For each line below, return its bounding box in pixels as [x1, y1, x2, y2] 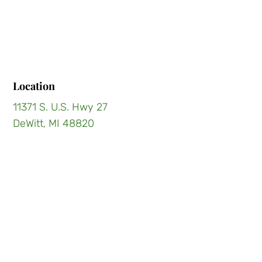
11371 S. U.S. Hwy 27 [13, 101, 108, 114]
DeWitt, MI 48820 [13, 117, 95, 130]
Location [13, 79, 56, 94]
